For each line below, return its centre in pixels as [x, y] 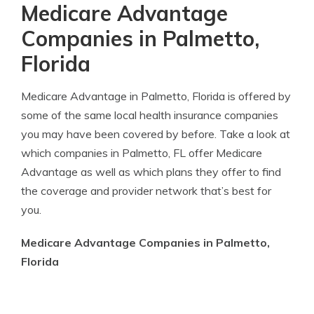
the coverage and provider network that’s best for [146, 191]
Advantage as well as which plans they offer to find [151, 172]
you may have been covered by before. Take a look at [156, 134]
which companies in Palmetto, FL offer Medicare [142, 153]
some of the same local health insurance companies [150, 115]
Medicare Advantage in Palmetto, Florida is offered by [156, 96]
